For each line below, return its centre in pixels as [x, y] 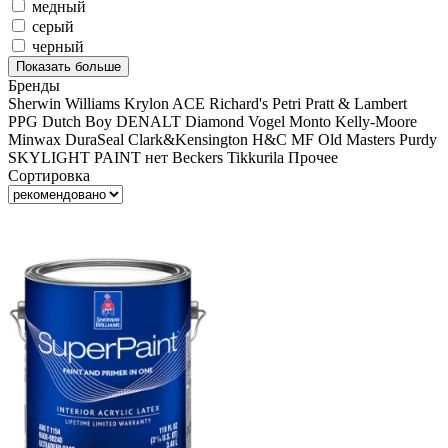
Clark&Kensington [188, 140]
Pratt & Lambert [356, 104]
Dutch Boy [77, 122]
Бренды [34, 86]
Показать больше [68, 67]
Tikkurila [257, 158]
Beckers [197, 158]
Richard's [238, 104]
